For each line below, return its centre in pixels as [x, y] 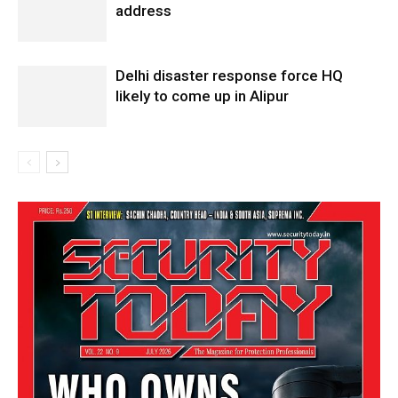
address [143, 11]
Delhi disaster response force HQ [229, 76]
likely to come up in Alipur [202, 96]
